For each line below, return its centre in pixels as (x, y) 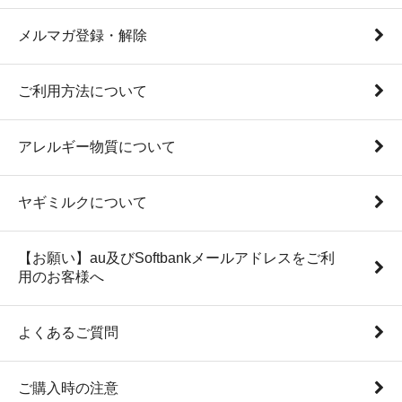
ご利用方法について (83, 91)
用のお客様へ (61, 276)
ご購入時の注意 (68, 388)
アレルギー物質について (97, 146)
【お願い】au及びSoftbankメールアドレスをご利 (176, 258)
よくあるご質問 (68, 332)
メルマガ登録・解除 (83, 35)
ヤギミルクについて (83, 202)
